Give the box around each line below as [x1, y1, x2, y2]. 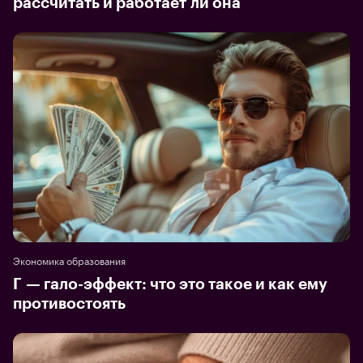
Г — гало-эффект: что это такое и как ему [13, 276, 327, 293]
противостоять [13, 296, 126, 312]
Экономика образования [13, 252, 126, 268]
